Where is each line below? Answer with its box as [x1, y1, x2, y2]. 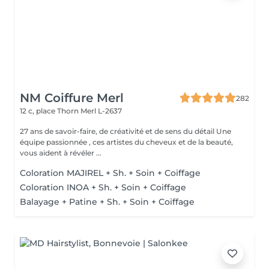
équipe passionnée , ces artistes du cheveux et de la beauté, [20, 138, 46, 147]
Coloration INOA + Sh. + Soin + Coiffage [20, 182, 186, 193]
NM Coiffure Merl [20, 91, 124, 105]
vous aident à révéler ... [20, 148, 101, 157]
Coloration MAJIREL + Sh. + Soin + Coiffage [20, 168, 201, 178]
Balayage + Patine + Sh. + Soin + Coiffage [20, 196, 195, 207]
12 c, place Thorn [20, 106, 80, 115]
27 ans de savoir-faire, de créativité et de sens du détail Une [20, 127, 216, 136]
